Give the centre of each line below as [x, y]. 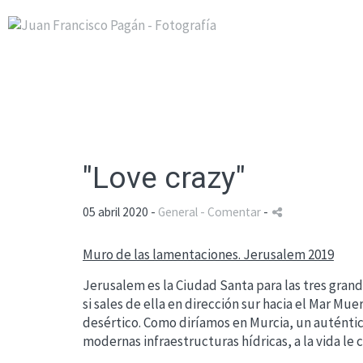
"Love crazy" [164, 178]
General [178, 212]
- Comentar [232, 212]
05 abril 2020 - [120, 212]
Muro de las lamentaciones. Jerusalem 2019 [208, 254]
